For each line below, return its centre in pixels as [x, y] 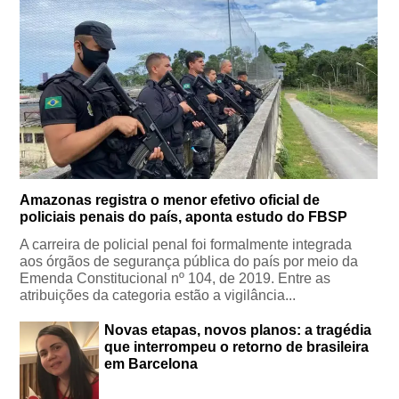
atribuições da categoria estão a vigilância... [158, 296]
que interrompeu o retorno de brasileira [237, 347]
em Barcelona [151, 364]
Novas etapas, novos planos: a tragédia [238, 330]
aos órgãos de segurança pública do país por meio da [189, 262]
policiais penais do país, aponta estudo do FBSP [184, 217]
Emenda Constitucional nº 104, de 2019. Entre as [175, 279]
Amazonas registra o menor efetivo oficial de [170, 200]
